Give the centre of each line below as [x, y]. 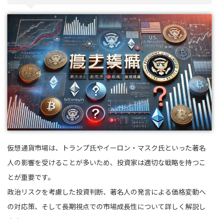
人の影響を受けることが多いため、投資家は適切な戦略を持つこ [107, 163]
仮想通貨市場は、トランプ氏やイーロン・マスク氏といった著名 [107, 148]
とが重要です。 [31, 177]
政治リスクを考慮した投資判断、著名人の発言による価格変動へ [107, 192]
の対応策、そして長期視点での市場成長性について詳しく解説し [107, 207]
